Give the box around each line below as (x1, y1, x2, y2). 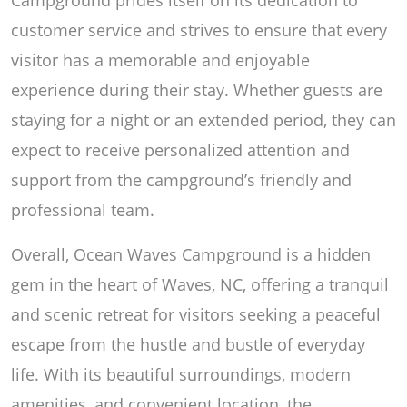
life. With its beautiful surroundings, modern (11, 362, 351, 385)
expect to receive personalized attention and (11, 138, 350, 161)
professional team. (11, 198, 154, 221)
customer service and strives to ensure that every (11, 18, 387, 41)
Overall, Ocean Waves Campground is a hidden (11, 243, 371, 265)
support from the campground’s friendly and (11, 168, 352, 191)
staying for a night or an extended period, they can (11, 108, 396, 131)
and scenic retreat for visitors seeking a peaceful (11, 303, 381, 325)
